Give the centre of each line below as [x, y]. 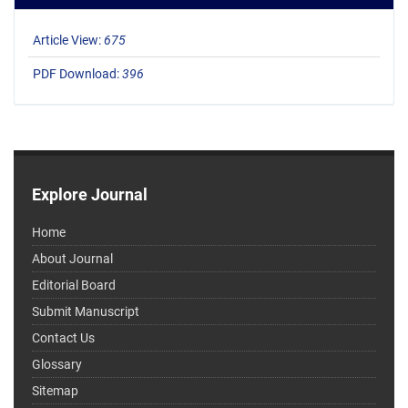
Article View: [68, 41]
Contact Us [63, 338]
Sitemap [55, 391]
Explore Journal [90, 195]
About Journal [72, 259]
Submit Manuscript [86, 312]
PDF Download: [77, 74]
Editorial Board [74, 286]
